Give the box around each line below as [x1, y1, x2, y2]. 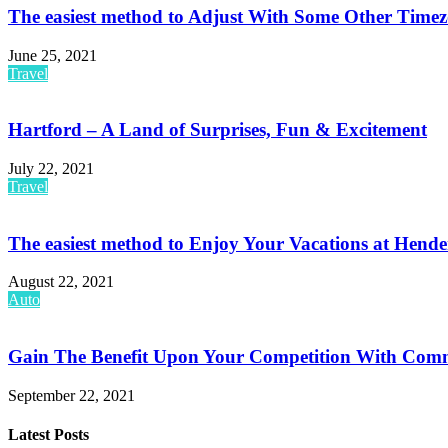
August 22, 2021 [8, 273, 114, 291]
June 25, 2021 [8, 46, 97, 64]
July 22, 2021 [8, 160, 94, 177]
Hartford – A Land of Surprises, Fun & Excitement [8, 119, 427, 141]
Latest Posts [8, 426, 89, 444]
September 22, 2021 [8, 386, 135, 404]
